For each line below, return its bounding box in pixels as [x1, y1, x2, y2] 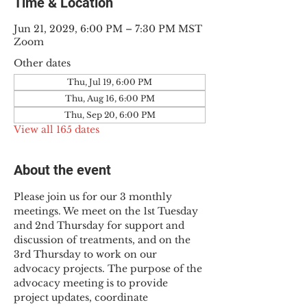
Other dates [14, 57, 71, 69]
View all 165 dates [14, 123, 99, 136]
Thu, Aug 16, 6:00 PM [64, 93, 155, 103]
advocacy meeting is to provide [14, 277, 171, 289]
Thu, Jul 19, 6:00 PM [67, 77, 152, 87]
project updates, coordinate [14, 291, 151, 304]
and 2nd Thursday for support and [14, 219, 187, 232]
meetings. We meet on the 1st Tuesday [14, 205, 201, 217]
